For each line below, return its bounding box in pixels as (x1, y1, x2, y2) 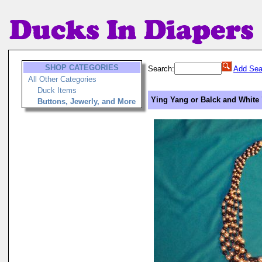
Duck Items (37, 86, 77, 95)
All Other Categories (28, 75, 96, 84)
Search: (148, 64, 174, 73)
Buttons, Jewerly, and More (37, 97, 136, 106)
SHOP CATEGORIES (45, 63, 119, 72)
